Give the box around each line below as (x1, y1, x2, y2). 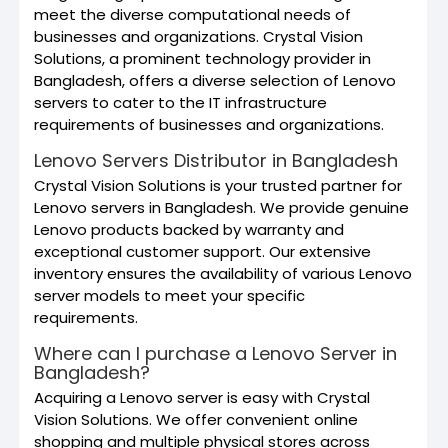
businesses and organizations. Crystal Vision (34, 25, 363, 47)
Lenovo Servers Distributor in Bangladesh (34, 147, 398, 173)
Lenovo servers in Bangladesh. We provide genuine (34, 196, 409, 218)
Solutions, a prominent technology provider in (34, 47, 371, 69)
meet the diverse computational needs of (34, 3, 351, 25)
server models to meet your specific (34, 284, 305, 306)
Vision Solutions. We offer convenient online (34, 408, 358, 430)
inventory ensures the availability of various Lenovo (34, 262, 412, 284)
